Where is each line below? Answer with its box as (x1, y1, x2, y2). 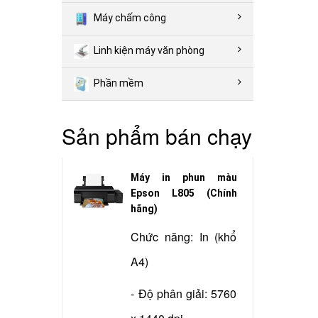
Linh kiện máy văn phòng (94, 45, 204, 57)
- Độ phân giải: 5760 (131, 285, 237, 302)
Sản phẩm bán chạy (62, 121, 252, 152)
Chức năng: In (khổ (131, 228, 237, 245)
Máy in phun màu (131, 171, 238, 183)
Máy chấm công (94, 12, 166, 24)
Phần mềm (94, 77, 143, 89)
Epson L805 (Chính (131, 187, 238, 199)
